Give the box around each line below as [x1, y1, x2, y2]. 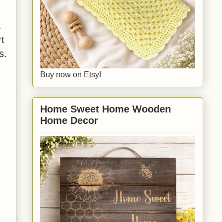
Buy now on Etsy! [40, 70, 101, 79]
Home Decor [40, 115, 98, 126]
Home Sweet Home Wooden [40, 104, 171, 115]
